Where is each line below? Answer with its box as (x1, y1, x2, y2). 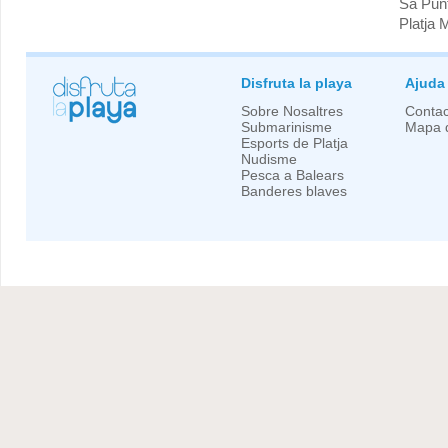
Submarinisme (241, 120, 332, 135)
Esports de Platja (241, 136, 348, 151)
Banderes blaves (241, 184, 347, 199)
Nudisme (241, 152, 297, 167)
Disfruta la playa (241, 76, 352, 91)
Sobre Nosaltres (241, 104, 343, 119)
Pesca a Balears (241, 168, 344, 183)
